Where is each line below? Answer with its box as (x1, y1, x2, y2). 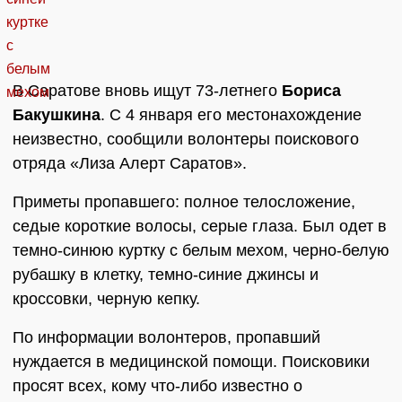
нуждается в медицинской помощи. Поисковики (13, 353, 370, 371)
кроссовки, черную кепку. (13, 290, 200, 309)
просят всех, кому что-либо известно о (13, 377, 302, 396)
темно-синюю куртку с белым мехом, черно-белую (13, 241, 389, 260)
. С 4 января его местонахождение (100, 106, 362, 125)
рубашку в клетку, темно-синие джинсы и (13, 266, 319, 284)
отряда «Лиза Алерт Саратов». (13, 154, 247, 173)
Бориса (282, 82, 341, 100)
